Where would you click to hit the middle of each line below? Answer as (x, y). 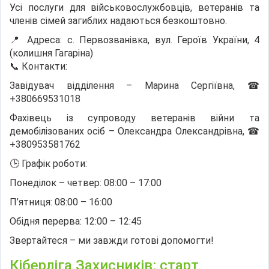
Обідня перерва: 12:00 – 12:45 (76, 221)
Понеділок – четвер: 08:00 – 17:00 (86, 183)
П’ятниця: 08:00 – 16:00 (61, 202)
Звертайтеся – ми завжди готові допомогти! (112, 240)
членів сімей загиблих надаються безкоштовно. (118, 20)
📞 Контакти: (38, 66)
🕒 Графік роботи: (48, 163)
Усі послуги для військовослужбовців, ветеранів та (134, 7)
